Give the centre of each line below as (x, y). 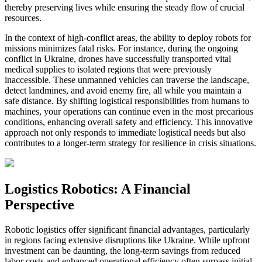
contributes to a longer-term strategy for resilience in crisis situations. (130, 143)
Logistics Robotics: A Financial (98, 189)
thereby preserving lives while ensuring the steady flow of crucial (125, 8)
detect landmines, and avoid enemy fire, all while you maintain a (123, 91)
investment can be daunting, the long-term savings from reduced (123, 250)
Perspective (39, 204)
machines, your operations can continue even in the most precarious (129, 112)
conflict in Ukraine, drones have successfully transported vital (118, 59)
